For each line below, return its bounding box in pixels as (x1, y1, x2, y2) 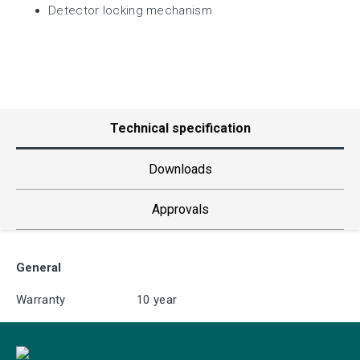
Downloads (148, 161, 212, 177)
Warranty (16, 292, 66, 307)
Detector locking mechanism (48, 3, 212, 18)
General (16, 260, 61, 275)
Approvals (151, 201, 209, 217)
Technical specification (109, 120, 251, 136)
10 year (137, 292, 178, 307)
